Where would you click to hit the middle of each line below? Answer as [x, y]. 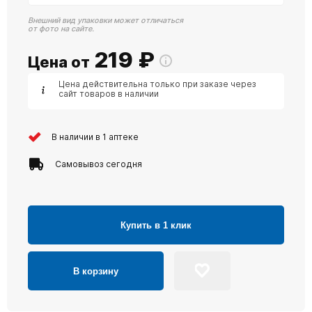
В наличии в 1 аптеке [95, 136]
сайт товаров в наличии [109, 94]
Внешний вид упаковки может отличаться [106, 21]
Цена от [59, 62]
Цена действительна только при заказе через [157, 84]
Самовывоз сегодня [99, 164]
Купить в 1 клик [156, 225]
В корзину [96, 271]
